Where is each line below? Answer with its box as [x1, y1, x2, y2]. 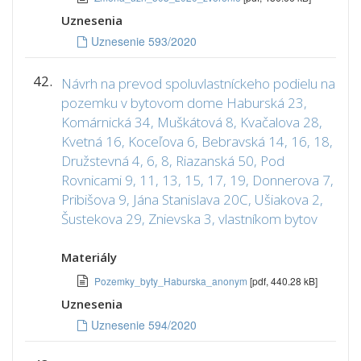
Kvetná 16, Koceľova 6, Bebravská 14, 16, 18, [61, 132, 333, 151]
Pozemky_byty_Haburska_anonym [94, 274, 250, 288]
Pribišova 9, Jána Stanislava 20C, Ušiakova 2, [61, 190, 323, 209]
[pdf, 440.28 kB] [250, 274, 317, 288]
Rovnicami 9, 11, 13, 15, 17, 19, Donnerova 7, [61, 171, 334, 189]
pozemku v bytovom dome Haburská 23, [61, 93, 307, 112]
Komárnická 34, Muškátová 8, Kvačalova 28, [61, 113, 322, 131]
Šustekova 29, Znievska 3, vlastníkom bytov [61, 210, 317, 228]
